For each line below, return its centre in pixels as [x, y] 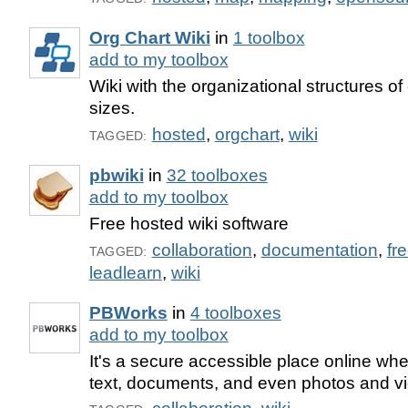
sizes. [112, 108]
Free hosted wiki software [189, 223]
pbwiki [116, 175]
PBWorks [128, 312]
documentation [319, 250]
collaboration [202, 250]
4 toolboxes [235, 312]
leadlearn [125, 272]
